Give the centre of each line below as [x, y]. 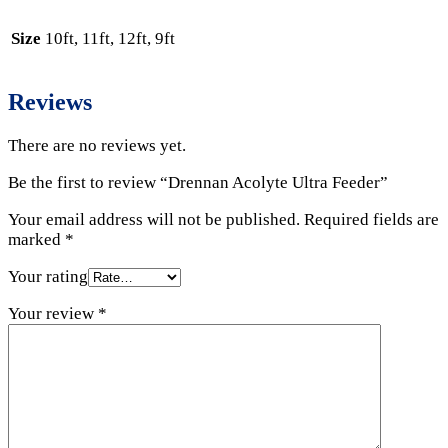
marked [36, 239]
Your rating [48, 276]
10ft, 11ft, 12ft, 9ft [110, 39]
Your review [53, 313]
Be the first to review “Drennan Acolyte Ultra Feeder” [198, 182]
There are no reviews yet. [97, 145]
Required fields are [371, 219]
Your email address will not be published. [154, 219]
